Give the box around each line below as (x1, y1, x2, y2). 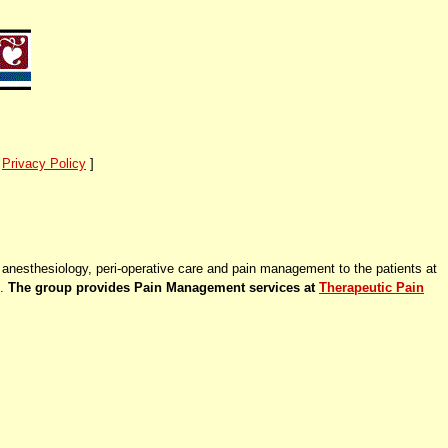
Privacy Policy (2, 155, 86, 171)
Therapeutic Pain (319, 279, 424, 295)
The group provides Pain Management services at (8, 279, 319, 295)
